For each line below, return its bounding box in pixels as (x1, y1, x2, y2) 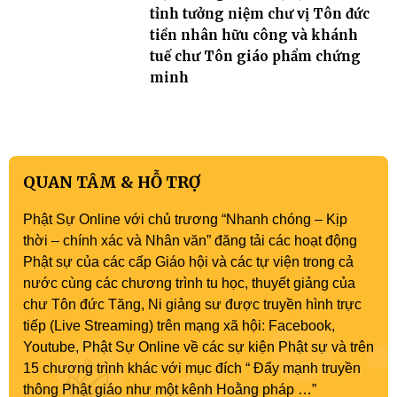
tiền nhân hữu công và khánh (149, 27, 358, 43)
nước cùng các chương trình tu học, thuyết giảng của (23, 276, 355, 291)
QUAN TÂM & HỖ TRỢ (23, 172, 200, 192)
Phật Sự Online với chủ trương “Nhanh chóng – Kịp (23, 212, 347, 227)
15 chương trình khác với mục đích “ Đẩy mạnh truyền (23, 361, 361, 376)
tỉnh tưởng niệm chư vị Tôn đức (149, 5, 370, 22)
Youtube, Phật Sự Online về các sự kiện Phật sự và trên (23, 339, 374, 354)
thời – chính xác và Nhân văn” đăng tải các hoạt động (23, 233, 357, 248)
